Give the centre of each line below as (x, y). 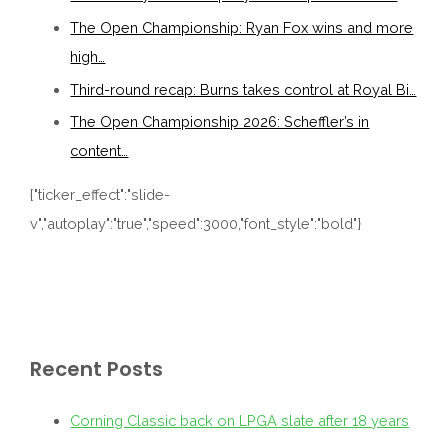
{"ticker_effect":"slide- (100, 194)
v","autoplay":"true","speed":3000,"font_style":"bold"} (196, 223)
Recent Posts (97, 369)
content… (99, 151)
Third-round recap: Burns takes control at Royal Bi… (243, 89)
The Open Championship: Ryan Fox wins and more (242, 28)
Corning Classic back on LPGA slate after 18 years (240, 420)
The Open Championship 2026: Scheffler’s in (220, 122)
